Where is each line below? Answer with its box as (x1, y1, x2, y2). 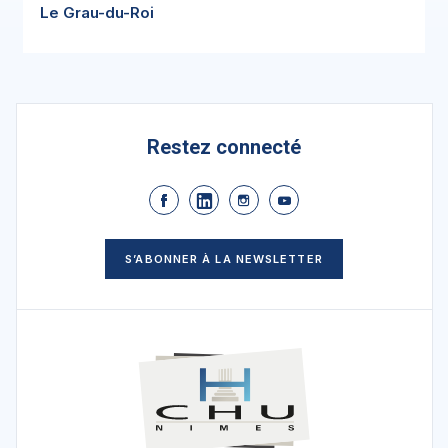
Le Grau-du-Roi (40, 3, 154, 22)
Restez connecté (147, 135, 301, 159)
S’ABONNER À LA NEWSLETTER (125, 252, 323, 266)
